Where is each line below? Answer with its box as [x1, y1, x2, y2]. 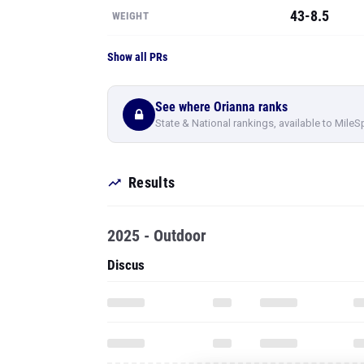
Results [128, 174, 175, 191]
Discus [107, 257, 145, 273]
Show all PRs [107, 50, 167, 63]
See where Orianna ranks [155, 98, 288, 115]
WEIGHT [112, 10, 149, 22]
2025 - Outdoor [107, 226, 206, 245]
